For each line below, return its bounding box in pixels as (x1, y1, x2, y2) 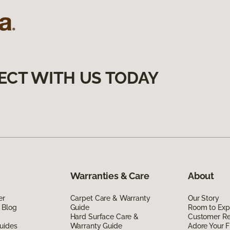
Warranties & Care (70, 170, 149, 181)
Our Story (187, 194, 219, 202)
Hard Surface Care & (70, 212, 139, 221)
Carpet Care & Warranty (70, 194, 150, 202)
